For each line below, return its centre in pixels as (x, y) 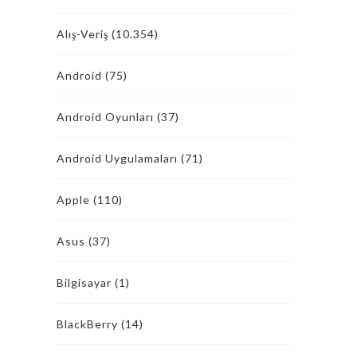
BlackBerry (87, 324)
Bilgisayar (84, 282)
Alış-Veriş (82, 34)
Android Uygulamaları (117, 158)
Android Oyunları (105, 117)
